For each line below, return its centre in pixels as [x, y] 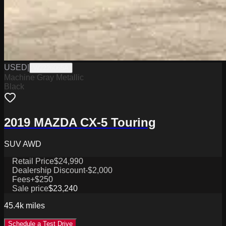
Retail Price [33, 161]
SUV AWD [23, 144]
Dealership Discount [49, 170]
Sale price [30, 188]
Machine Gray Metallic [44, 77]
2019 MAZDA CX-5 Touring [80, 122]
